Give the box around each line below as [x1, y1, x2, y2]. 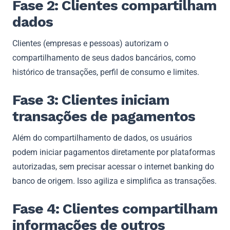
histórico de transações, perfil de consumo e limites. [12, 67, 199, 77]
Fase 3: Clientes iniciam [12, 91, 169, 108]
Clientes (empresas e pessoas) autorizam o [12, 38, 168, 48]
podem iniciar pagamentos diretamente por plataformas [12, 147, 215, 157]
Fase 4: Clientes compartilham [12, 200, 218, 217]
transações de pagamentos [12, 107, 195, 125]
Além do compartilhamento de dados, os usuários [12, 132, 192, 143]
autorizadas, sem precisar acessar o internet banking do [12, 161, 214, 171]
